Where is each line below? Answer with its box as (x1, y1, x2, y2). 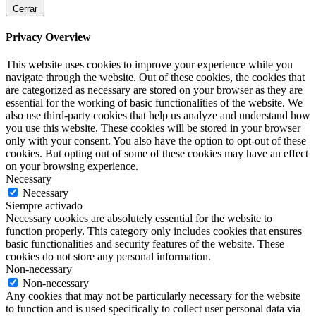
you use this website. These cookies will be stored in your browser (6, 122, 300, 135)
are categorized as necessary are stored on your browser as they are (6, 84, 303, 97)
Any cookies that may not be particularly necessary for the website (6, 290, 300, 303)
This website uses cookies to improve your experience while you (6, 59, 293, 71)
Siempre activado (6, 200, 83, 212)
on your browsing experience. (6, 160, 138, 173)
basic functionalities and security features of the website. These (6, 238, 284, 250)
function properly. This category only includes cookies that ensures (6, 225, 302, 238)
